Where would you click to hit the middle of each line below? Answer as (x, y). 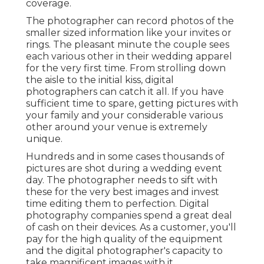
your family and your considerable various (124, 115)
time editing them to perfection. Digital (118, 203)
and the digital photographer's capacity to (124, 250)
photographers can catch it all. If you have (125, 91)
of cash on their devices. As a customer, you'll (131, 227)
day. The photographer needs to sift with (122, 180)
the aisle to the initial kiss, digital (100, 80)
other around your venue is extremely (117, 127)
